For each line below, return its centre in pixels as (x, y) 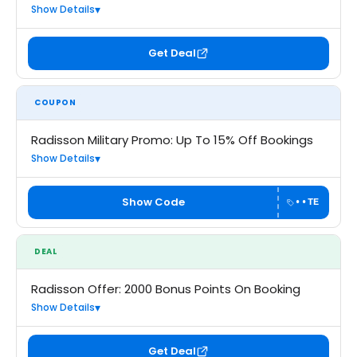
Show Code (153, 202)
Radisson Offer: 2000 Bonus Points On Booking (166, 289)
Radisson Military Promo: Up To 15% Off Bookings (172, 140)
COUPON (55, 102)
